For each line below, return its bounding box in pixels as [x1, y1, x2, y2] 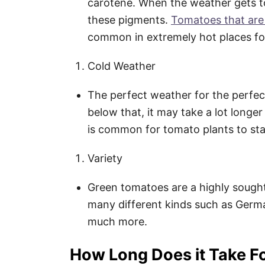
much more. [88, 215, 147, 228]
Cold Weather [88, 60, 156, 72]
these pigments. [88, 14, 171, 26]
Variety [88, 152, 122, 164]
